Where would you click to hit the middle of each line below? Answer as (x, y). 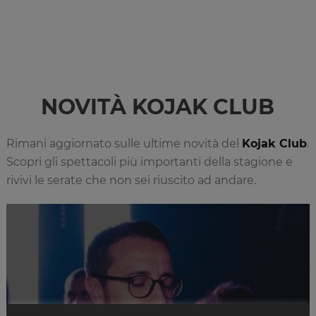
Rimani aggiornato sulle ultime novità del (124, 144)
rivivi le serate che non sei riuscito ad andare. (131, 180)
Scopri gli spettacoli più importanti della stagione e (149, 162)
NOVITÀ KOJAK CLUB (158, 107)
